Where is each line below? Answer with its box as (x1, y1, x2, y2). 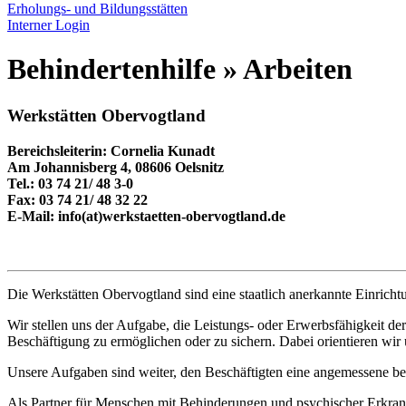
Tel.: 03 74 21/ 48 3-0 (7, 175, 133, 191)
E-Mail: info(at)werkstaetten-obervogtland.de (7, 208, 285, 224)
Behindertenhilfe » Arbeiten (7, 53, 353, 86)
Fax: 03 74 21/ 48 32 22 (7, 191, 148, 208)
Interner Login (7, 17, 90, 33)
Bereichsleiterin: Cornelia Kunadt (7, 142, 215, 159)
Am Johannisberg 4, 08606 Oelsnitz (7, 159, 224, 175)
